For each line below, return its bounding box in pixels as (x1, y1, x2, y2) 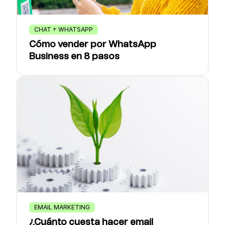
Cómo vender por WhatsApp (29, 40, 156, 49)
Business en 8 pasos (29, 52, 120, 61)
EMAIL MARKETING (34, 203, 90, 211)
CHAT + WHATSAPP (34, 26, 93, 33)
